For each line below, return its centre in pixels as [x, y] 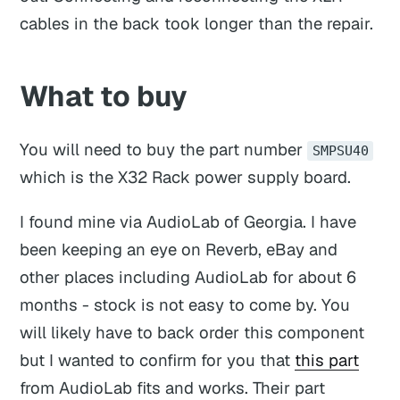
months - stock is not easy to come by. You [185, 304]
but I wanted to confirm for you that [158, 359]
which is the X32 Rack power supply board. [186, 177]
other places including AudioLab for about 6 [188, 276]
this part [327, 359]
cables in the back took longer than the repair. [197, 24]
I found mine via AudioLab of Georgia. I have [188, 221]
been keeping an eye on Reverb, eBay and [179, 249]
